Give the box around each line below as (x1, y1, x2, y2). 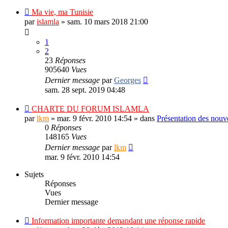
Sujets (24, 169, 44, 179)
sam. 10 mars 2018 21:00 (67, 17, 148, 26)
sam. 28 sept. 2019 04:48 (45, 85, 125, 94)
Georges (114, 75, 141, 84)
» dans (132, 113, 157, 123)
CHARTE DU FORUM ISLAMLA (32, 104, 149, 113)
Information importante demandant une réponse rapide (32, 216, 205, 225)
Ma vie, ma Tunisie (32, 7, 93, 16)
